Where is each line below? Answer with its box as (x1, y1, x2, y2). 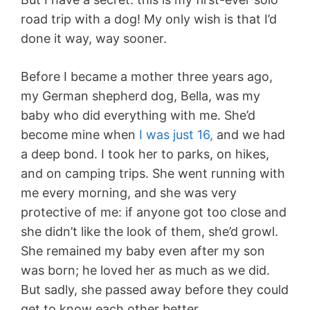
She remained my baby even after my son (21, 244, 265, 258)
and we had (213, 127, 285, 142)
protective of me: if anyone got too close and (21, 205, 286, 219)
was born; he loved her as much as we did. (21, 263, 270, 277)
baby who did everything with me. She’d (21, 108, 255, 122)
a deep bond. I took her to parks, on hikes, (21, 147, 269, 161)
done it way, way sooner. (21, 31, 167, 46)
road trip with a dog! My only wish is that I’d (21, 12, 277, 26)
